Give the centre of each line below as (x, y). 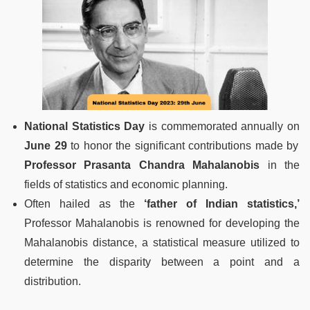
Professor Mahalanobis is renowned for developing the (162, 223)
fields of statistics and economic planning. (126, 184)
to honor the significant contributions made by (183, 145)
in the (280, 165)
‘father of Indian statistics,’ (217, 203)
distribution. (53, 281)
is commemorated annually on (222, 126)
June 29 (46, 145)
